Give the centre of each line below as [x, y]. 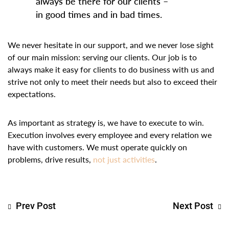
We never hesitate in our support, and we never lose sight [111, 45]
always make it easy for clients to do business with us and [111, 70]
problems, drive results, [50, 159]
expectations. [32, 94]
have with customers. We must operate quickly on [97, 147]
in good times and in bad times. [99, 14]
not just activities [124, 159]
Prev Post [36, 206]
